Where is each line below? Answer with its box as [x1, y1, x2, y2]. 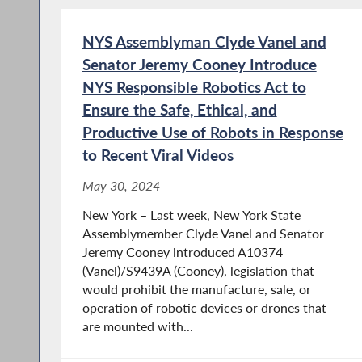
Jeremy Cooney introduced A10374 [82, 244, 283, 259]
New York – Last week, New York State [82, 207, 301, 222]
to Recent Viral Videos [82, 145, 234, 164]
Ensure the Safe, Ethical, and [82, 99, 277, 119]
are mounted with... [82, 318, 193, 334]
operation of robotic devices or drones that [82, 300, 326, 315]
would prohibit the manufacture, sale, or [82, 281, 311, 297]
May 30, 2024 [82, 178, 160, 193]
